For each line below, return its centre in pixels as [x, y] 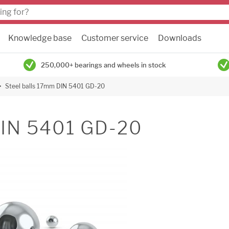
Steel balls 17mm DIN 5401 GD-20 [55, 86]
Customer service [115, 38]
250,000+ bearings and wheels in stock [103, 65]
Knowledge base [40, 38]
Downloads [180, 38]
